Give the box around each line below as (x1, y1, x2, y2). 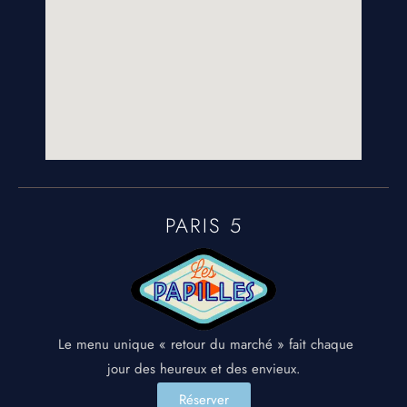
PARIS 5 (164, 211, 243, 241)
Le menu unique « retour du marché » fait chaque (54, 333, 353, 354)
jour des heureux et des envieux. (106, 358, 301, 379)
